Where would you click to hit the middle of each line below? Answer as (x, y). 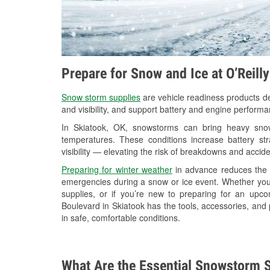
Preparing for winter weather (117, 170)
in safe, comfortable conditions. (121, 218)
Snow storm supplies (101, 97)
